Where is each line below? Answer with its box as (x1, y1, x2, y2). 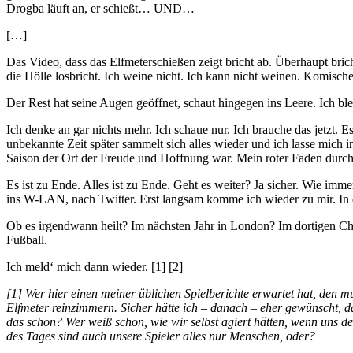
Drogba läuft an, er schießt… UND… (6, 2, 195, 16)
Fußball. (6, 233, 47, 247)
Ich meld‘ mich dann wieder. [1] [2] (6, 260, 183, 274)
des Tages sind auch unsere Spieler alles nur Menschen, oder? (6, 329, 315, 344)
